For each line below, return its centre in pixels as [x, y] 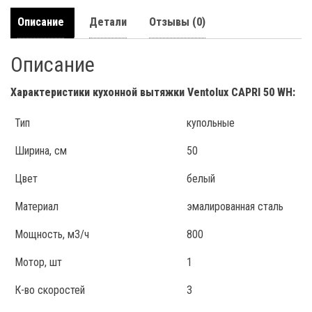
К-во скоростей [50, 290]
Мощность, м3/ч [52, 234]
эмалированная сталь [235, 206]
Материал [37, 206]
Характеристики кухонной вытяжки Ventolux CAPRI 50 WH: [153, 92]
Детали [108, 22]
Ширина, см [41, 151]
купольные [211, 123]
